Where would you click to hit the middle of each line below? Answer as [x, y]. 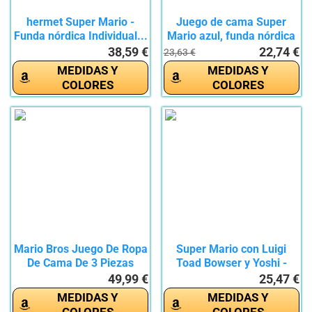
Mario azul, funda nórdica [232, 36]
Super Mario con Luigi [232, 249]
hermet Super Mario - [81, 22]
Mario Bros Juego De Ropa [80, 249]
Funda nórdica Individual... [80, 36]
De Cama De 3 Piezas [81, 263]
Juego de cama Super [232, 22]
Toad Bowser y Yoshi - [231, 263]
